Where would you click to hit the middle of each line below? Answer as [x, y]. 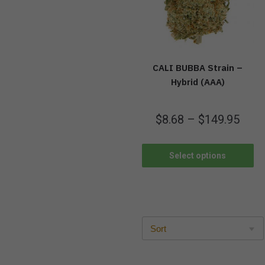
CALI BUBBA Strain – [198, 68]
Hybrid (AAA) [198, 82]
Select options [198, 155]
